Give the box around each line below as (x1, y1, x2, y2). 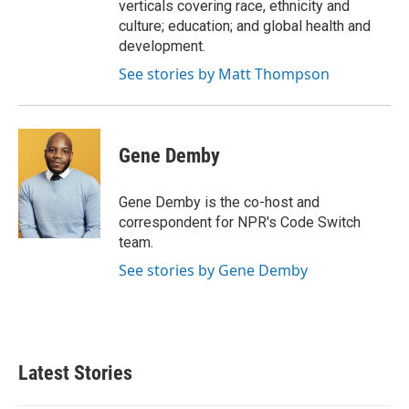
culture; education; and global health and (119, 17, 371, 36)
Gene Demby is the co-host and (119, 194, 320, 212)
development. (119, 37, 205, 56)
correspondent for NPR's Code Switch (119, 214, 361, 232)
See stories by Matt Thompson (119, 64, 330, 85)
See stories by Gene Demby (119, 260, 308, 281)
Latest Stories (18, 362, 132, 385)
